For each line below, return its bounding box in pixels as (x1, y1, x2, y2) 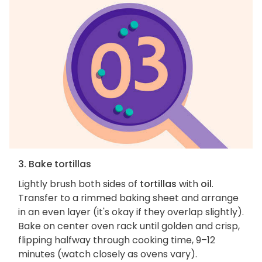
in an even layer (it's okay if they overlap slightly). (18, 205, 244, 219)
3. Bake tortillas (18, 157, 91, 171)
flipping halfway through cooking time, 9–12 (18, 233, 215, 247)
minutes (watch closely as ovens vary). (18, 247, 197, 261)
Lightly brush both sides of (18, 177, 140, 191)
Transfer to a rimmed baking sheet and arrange (18, 191, 239, 205)
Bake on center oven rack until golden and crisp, (18, 219, 240, 233)
